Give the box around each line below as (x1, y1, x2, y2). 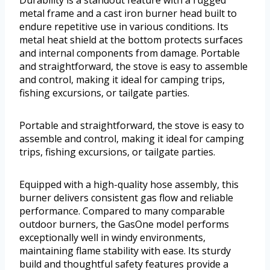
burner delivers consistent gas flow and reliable (19, 191, 233, 205)
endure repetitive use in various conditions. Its (19, 20, 228, 34)
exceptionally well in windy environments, (19, 231, 206, 245)
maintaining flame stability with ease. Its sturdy (19, 244, 231, 258)
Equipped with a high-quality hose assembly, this (19, 178, 239, 192)
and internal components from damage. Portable (19, 46, 240, 60)
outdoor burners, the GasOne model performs (19, 218, 229, 231)
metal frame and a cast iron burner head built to (19, 7, 237, 20)
